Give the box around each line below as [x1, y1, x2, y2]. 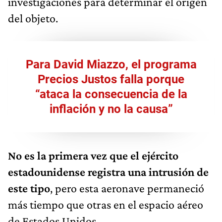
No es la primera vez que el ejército [8, 148, 178, 162]
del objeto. [8, 11, 58, 25]
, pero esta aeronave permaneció [50, 181, 204, 195]
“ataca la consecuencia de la [35, 87, 187, 101]
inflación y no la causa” [49, 102, 173, 116]
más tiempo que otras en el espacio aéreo [8, 197, 203, 211]
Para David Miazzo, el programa [25, 57, 197, 71]
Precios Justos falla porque [38, 72, 184, 86]
